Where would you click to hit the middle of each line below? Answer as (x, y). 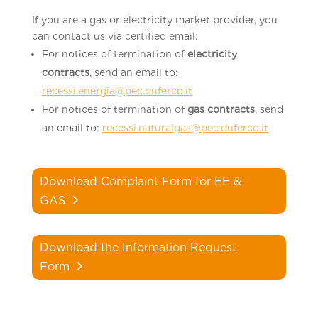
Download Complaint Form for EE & (140, 181)
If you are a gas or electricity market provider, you (154, 20)
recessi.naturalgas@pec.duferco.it (185, 128)
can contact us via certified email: (115, 36)
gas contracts (221, 109)
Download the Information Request (138, 248)
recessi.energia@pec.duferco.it (117, 91)
